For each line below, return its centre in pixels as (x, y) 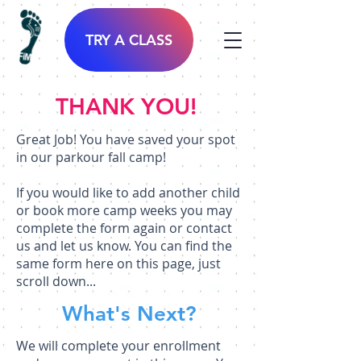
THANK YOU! (129, 106)
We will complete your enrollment (118, 346)
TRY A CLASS (129, 40)
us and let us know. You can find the (124, 246)
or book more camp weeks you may (124, 210)
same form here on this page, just (118, 263)
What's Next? (129, 314)
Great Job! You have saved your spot (126, 139)
